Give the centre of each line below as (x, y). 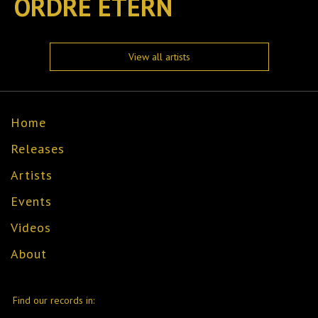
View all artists (159, 57)
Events (31, 201)
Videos (31, 227)
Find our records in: (53, 300)
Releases (38, 149)
